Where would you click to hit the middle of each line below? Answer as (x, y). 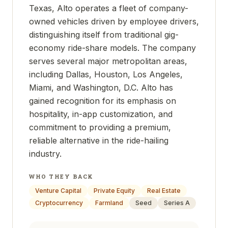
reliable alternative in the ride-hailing (99, 140)
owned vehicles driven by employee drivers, (114, 21)
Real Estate (164, 191)
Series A (177, 203)
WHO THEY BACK (62, 176)
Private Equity (114, 191)
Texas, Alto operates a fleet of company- (109, 8)
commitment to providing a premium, (100, 127)
